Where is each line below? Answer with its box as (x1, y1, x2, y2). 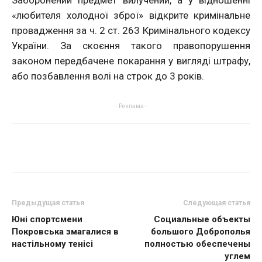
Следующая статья (183, 198, 250, 207)
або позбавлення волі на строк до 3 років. (12, 70, 204, 82)
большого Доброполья (151, 226, 250, 237)
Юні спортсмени (12, 213, 82, 225)
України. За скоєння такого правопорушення (12, 39, 250, 51)
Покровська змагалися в (12, 226, 119, 237)
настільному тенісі (12, 238, 93, 249)
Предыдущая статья (12, 198, 84, 207)
